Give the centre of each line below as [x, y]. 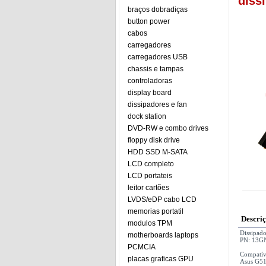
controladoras [150, 81]
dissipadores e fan [157, 104]
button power [149, 21]
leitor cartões [148, 188]
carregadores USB [158, 57]
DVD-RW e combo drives [168, 128]
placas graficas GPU [161, 259]
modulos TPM [150, 223]
